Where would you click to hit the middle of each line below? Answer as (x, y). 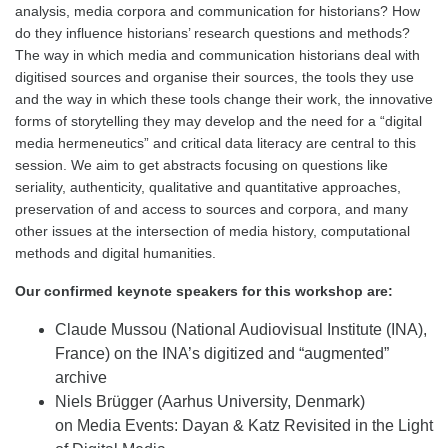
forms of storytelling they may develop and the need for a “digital (218, 121)
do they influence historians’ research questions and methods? (212, 33)
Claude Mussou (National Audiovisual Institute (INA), (241, 329)
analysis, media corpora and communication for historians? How (217, 11)
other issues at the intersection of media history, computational (212, 231)
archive (83, 377)
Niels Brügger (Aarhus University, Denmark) (210, 401)
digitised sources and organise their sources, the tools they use (214, 77)
